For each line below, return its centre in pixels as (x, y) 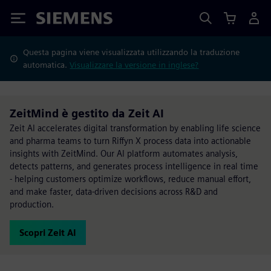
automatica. (47, 65)
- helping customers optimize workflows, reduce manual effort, (130, 179)
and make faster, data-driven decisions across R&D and (114, 191)
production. (32, 204)
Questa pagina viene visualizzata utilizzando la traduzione (132, 52)
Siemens (56, 20)
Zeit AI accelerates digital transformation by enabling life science (135, 128)
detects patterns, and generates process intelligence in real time (134, 166)
